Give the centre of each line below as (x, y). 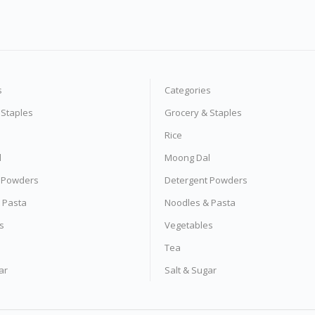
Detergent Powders (206, 180)
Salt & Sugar (191, 270)
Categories (188, 90)
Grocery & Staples (203, 112)
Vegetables (189, 225)
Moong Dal (187, 157)
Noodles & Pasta (200, 202)
